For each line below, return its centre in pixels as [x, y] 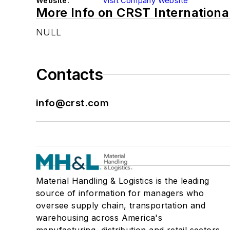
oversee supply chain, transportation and [121, 205]
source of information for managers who [120, 193]
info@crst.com [73, 103]
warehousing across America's [99, 218]
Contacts [70, 74]
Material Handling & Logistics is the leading [123, 181]
